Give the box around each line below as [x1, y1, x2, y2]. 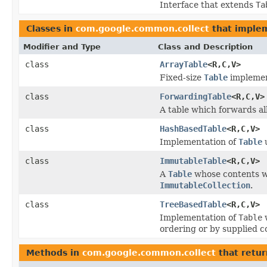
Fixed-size [160, 72, 204, 82]
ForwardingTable [160, 91, 231, 101]
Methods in [26, 247, 82, 257]
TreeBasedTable [160, 199, 226, 209]
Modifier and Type [23, 42, 101, 51]
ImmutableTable [160, 156, 226, 166]
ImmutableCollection [160, 180, 250, 190]
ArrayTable [160, 59, 207, 69]
